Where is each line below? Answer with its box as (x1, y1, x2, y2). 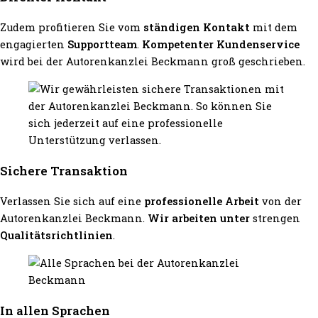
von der (262, 194, 302, 209)
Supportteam (67, 38, 137, 52)
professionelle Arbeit (144, 194, 262, 209)
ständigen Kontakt (143, 21, 250, 35)
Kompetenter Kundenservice (142, 38, 300, 52)
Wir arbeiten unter (148, 212, 250, 226)
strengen (250, 212, 300, 226)
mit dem (250, 21, 297, 35)
